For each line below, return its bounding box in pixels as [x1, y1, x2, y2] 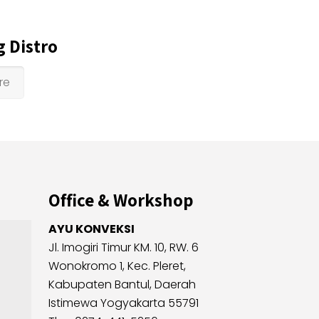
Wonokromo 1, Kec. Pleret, [48, 258, 186, 274]
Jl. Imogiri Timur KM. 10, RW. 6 [48, 239, 199, 256]
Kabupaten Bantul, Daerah [48, 276, 196, 293]
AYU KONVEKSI [48, 221, 135, 237]
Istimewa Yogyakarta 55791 [48, 295, 199, 311]
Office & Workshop [48, 188, 194, 211]
